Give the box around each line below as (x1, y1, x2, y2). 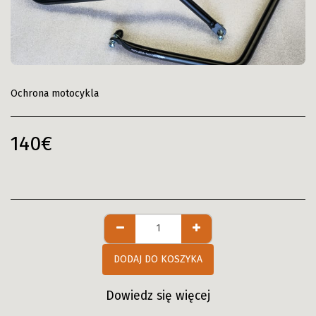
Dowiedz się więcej (106, 288, 210, 303)
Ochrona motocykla (11, 87, 99, 99)
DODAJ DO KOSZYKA (114, 253, 202, 266)
